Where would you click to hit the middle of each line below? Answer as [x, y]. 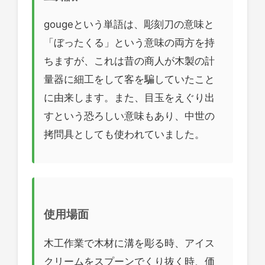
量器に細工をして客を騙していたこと [129, 80]
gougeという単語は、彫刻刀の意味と [129, 25]
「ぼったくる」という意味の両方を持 [129, 43]
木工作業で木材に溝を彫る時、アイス [129, 243]
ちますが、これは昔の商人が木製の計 [129, 61]
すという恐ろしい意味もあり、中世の [129, 116]
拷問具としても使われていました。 [124, 135]
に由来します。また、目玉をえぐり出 [129, 98]
